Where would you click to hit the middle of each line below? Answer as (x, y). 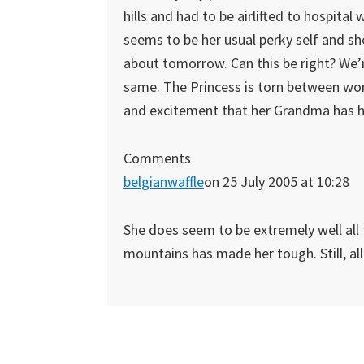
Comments (157, 158)
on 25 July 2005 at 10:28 (277, 182)
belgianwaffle (164, 182)
